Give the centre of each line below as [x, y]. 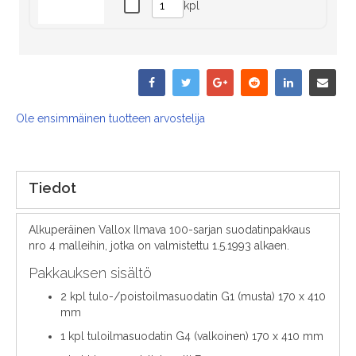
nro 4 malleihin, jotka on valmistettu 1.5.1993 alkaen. [159, 246]
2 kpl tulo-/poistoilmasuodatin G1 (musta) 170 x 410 [193, 297]
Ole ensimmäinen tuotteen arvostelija [110, 119]
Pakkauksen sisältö [90, 273]
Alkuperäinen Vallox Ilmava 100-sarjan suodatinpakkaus [170, 230]
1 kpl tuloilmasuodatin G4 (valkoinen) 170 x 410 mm [192, 337]
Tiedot [52, 188]
